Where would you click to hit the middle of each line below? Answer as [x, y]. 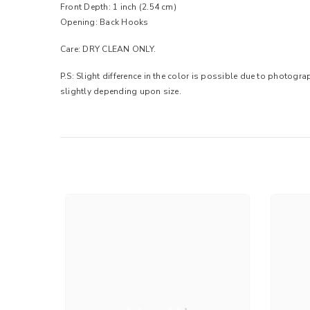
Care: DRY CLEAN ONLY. [108, 49]
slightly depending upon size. [121, 91]
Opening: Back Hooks [104, 22]
